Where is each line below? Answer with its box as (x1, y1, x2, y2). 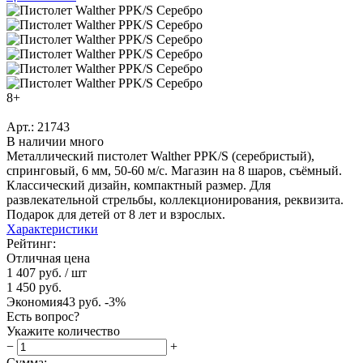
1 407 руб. (6, 265, 62, 280)
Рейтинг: (6, 236, 59, 250)
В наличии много (6, 134, 104, 148)
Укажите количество (6, 323, 120, 338)
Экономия (6, 294, 62, 309)
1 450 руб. (6, 280, 62, 294)
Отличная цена (6, 250, 90, 265)
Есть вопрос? (6, 309, 79, 323)
